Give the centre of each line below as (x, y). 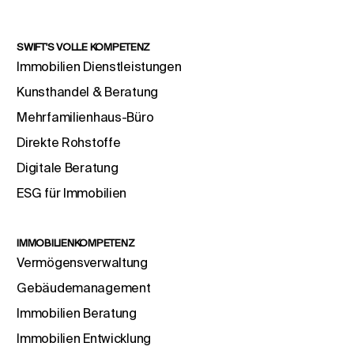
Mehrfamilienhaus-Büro (85, 117)
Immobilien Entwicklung (84, 339)
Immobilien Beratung (77, 313)
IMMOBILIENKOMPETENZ (76, 243)
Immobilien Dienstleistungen (99, 67)
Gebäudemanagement (84, 288)
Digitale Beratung (68, 168)
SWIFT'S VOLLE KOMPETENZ (84, 47)
